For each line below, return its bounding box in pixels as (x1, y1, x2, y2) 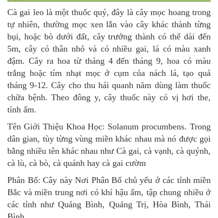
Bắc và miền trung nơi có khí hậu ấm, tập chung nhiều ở (7, 187, 211, 198)
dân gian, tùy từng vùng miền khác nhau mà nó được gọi (7, 134, 211, 144)
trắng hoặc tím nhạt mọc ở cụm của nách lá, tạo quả (7, 68, 211, 78)
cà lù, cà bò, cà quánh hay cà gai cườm (7, 158, 146, 168)
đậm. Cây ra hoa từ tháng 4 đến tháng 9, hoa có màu (7, 56, 211, 66)
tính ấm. (7, 105, 36, 115)
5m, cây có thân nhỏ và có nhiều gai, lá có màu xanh (7, 44, 211, 54)
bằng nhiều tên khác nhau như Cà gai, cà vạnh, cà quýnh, (7, 146, 211, 156)
